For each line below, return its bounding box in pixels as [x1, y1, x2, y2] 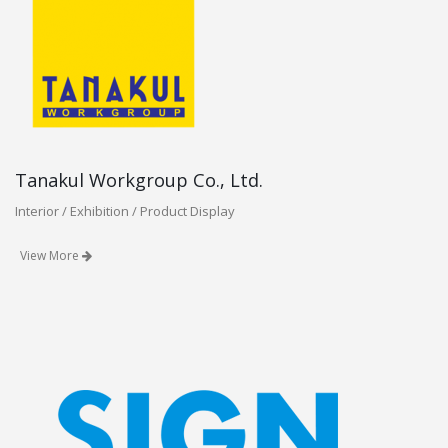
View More [20, 247, 82, 264]
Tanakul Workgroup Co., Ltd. [15, 168, 263, 192]
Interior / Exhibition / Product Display [15, 202, 235, 220]
